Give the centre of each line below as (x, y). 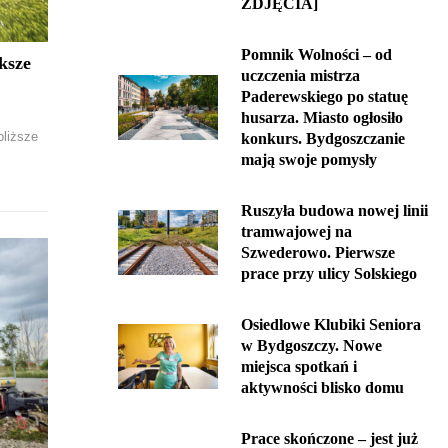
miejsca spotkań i (299, 366)
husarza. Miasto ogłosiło (322, 117)
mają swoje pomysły (309, 159)
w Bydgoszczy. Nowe (311, 345)
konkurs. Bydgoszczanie (323, 138)
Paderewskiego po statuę (324, 96)
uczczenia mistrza (300, 75)
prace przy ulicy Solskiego (329, 273)
